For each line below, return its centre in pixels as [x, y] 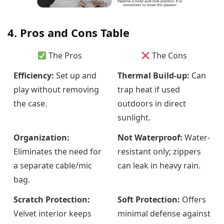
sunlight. [134, 117]
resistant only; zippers [159, 151]
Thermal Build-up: [153, 75]
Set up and [75, 75]
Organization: [41, 137]
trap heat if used [149, 89]
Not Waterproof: [150, 137]
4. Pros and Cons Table [68, 32]
